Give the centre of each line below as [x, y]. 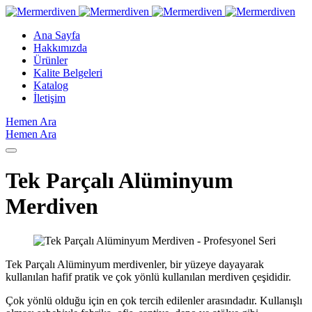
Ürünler [50, 60]
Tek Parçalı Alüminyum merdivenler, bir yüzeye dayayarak [135, 264]
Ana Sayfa [57, 35]
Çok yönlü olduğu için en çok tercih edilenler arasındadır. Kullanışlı [154, 300]
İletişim [49, 98]
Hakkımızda [60, 48]
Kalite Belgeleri [68, 73]
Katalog [51, 85]
